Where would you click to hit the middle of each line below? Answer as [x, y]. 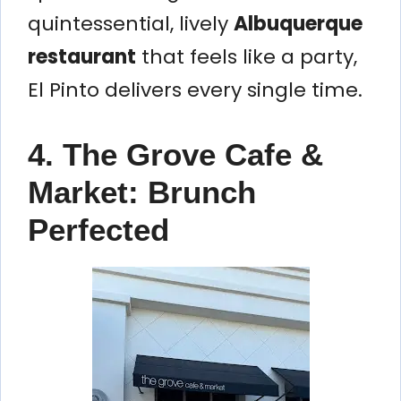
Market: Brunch [142, 192]
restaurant [82, 56]
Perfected [98, 229]
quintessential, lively [131, 23]
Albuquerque [298, 23]
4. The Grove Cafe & [175, 154]
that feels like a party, [247, 56]
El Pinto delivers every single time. [195, 90]
